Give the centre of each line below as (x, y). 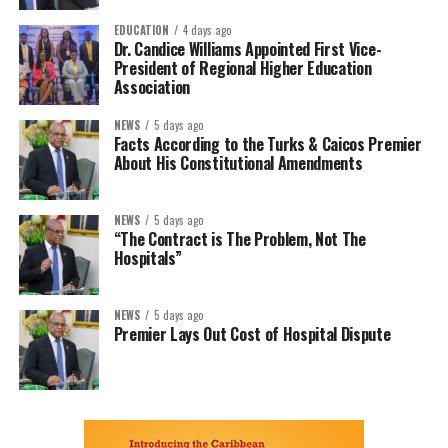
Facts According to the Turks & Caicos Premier (267, 144)
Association (155, 87)
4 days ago (207, 30)
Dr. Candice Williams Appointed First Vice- (247, 49)
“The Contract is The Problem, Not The (239, 239)
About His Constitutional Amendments (245, 163)
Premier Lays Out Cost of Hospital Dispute (252, 334)
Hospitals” (147, 258)
